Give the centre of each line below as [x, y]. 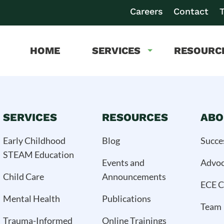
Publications [126, 198]
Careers [146, 11]
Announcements [134, 176]
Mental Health [32, 198]
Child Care [24, 176]
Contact [191, 11]
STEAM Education [39, 154]
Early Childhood [34, 140]
